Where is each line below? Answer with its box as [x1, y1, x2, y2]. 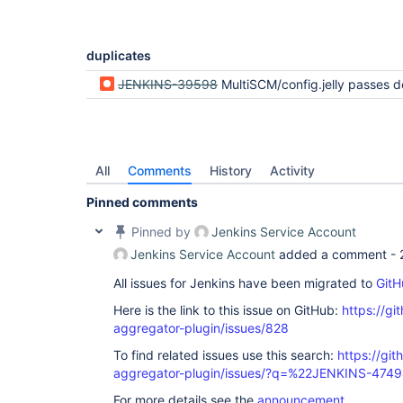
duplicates [86, 48, 151, 63]
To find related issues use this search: [113, 347, 337, 363]
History [210, 163, 252, 178]
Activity [270, 163, 315, 178]
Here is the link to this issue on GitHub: [113, 302, 342, 318]
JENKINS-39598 [118, 76, 218, 92]
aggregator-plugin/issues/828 [113, 320, 289, 336]
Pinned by [128, 224, 194, 239]
